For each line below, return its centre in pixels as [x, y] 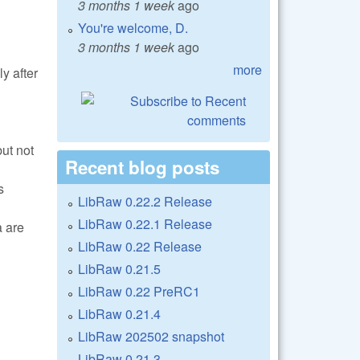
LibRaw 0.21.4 [119, 313]
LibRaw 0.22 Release [140, 246]
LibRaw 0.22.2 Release [145, 201]
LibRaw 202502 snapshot [151, 336]
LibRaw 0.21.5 [119, 268]
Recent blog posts [142, 167]
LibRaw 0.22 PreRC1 [139, 291]
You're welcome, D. [133, 27]
